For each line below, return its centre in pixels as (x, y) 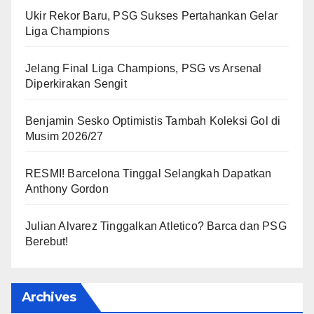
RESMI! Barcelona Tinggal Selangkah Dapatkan (149, 173)
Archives (49, 297)
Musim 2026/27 (64, 136)
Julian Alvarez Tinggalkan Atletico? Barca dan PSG (156, 226)
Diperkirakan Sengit (76, 83)
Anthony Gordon (67, 189)
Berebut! (47, 241)
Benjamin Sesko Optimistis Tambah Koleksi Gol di (153, 121)
